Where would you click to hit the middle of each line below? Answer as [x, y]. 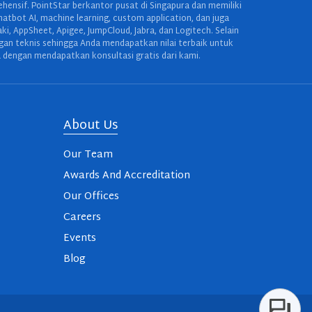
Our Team [88, 155]
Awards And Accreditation [127, 176]
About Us [91, 126]
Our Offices [91, 197]
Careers [82, 218]
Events [80, 239]
